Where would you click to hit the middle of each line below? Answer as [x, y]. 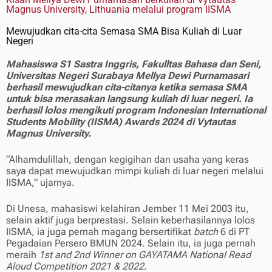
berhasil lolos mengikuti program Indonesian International [136, 110]
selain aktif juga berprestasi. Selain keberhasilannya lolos [131, 220]
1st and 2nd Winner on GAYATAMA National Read [145, 255]
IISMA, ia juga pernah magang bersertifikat [100, 232]
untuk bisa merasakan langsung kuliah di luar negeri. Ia [129, 99]
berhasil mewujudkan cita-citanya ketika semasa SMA [127, 87]
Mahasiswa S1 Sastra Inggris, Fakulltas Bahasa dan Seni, [134, 64]
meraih [22, 255]
